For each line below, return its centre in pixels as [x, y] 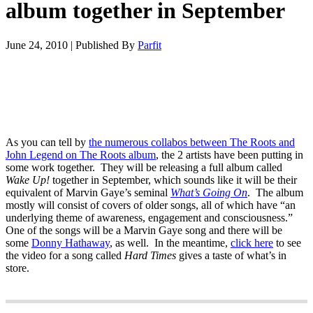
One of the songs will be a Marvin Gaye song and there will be [144, 230]
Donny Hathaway [71, 242]
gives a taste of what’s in [231, 255]
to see [287, 242]
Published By [107, 45]
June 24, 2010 [37, 45]
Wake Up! [28, 180]
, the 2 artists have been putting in [230, 154]
